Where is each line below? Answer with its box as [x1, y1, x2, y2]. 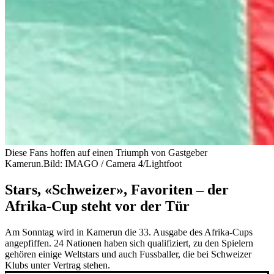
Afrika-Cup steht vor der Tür [5, 198, 190, 214]
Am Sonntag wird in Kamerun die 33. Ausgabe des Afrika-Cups [5, 226, 253, 237]
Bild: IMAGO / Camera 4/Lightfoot [43, 158, 182, 169]
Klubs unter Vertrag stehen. [5, 259, 110, 270]
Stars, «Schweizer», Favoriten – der [5, 181, 229, 198]
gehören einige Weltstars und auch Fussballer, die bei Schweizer [5, 248, 251, 259]
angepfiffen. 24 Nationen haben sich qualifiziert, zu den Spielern [5, 237, 253, 248]
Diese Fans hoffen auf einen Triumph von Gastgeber [5, 147, 207, 158]
